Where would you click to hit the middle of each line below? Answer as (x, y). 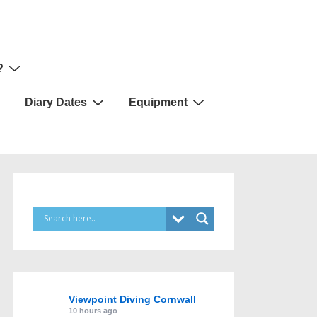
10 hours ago (93, 310)
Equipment (158, 102)
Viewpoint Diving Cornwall (132, 299)
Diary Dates (56, 102)
